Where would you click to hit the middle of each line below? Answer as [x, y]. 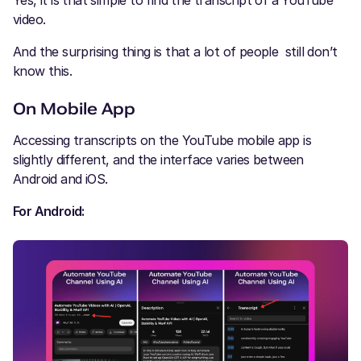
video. [29, 19]
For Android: [49, 211]
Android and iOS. [60, 178]
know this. [43, 71]
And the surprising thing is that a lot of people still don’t [175, 51]
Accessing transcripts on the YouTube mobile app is [162, 140]
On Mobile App [74, 108]
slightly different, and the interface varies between [158, 159]
